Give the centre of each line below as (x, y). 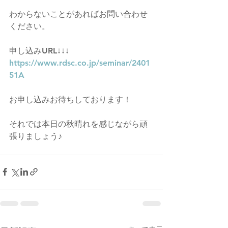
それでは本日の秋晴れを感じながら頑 (78, 124)
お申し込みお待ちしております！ (70, 99)
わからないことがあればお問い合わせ (78, 14)
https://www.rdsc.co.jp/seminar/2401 (80, 63)
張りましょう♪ (36, 136)
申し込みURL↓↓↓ (39, 50)
